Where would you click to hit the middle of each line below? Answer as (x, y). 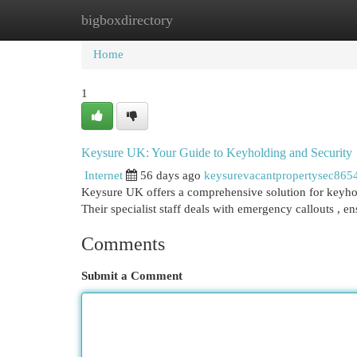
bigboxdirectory (127, 20)
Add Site (292, 20)
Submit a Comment (132, 276)
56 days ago (171, 175)
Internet (104, 175)
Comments (123, 244)
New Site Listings (203, 20)
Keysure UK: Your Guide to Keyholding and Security (217, 153)
